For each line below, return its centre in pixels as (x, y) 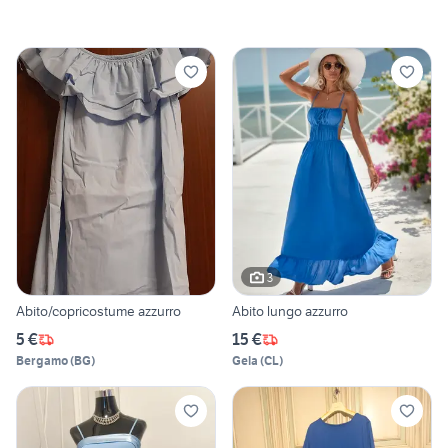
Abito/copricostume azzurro (98, 311)
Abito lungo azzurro (290, 311)
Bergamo (42, 361)
